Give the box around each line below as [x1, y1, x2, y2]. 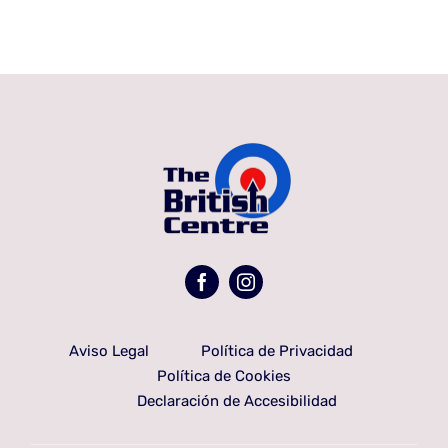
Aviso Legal [69, 342, 149, 361]
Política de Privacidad [201, 342, 353, 361]
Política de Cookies [157, 367, 291, 386]
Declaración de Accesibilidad [137, 392, 337, 411]
